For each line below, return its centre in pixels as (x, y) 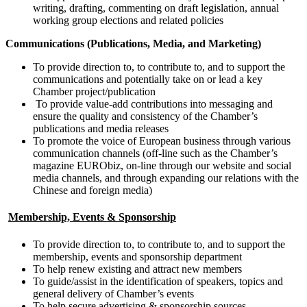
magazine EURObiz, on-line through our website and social (162, 165)
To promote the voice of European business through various (162, 140)
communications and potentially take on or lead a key (148, 79)
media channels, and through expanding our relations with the (166, 177)
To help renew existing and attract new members (137, 269)
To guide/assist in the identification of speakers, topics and (158, 281)
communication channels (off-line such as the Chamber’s (155, 153)
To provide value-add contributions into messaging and (153, 103)
